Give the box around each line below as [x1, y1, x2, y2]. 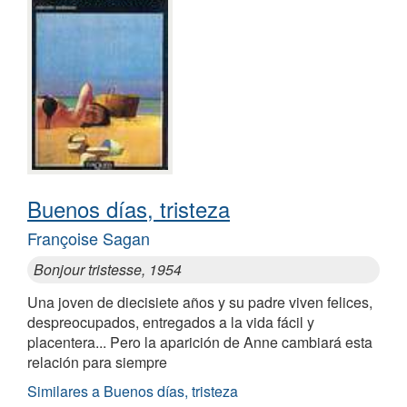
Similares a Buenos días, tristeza [27, 381, 238, 402]
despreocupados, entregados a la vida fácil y [27, 312, 314, 333]
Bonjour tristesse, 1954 [34, 259, 182, 281]
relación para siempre [27, 352, 167, 373]
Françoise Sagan [27, 226, 150, 251]
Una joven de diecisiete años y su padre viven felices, [27, 292, 372, 313]
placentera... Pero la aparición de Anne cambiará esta [27, 332, 372, 353]
